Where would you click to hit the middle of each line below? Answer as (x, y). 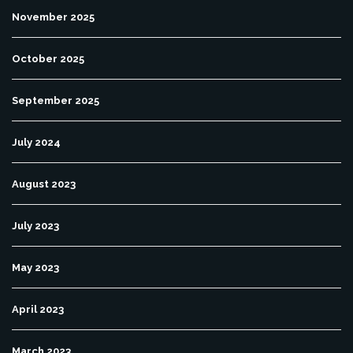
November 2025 (53, 17)
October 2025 (48, 59)
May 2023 (35, 268)
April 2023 (38, 310)
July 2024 (36, 143)
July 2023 (35, 226)
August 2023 (44, 184)
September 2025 (56, 101)
